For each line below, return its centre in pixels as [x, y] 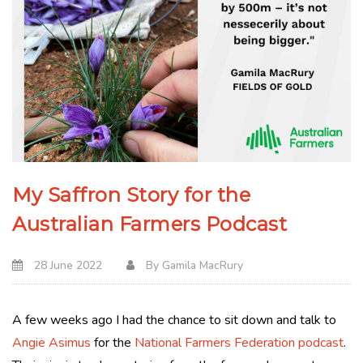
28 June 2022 [66, 265]
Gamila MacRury [203, 265]
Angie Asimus [51, 342]
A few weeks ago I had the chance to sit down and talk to [174, 320]
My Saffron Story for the [131, 194]
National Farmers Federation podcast [239, 342]
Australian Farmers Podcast [149, 224]
